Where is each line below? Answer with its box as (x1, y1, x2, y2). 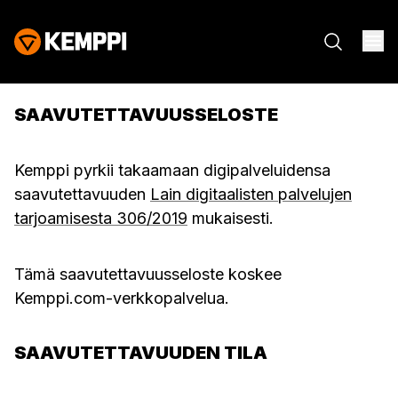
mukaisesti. (187, 209, 274, 227)
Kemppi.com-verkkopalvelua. (14, 289, 229, 307)
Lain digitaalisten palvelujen (150, 185, 352, 203)
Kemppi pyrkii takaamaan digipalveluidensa (14, 161, 330, 179)
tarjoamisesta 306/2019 (14, 209, 187, 227)
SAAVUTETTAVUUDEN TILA (14, 342, 267, 363)
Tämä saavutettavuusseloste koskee (14, 265, 282, 283)
